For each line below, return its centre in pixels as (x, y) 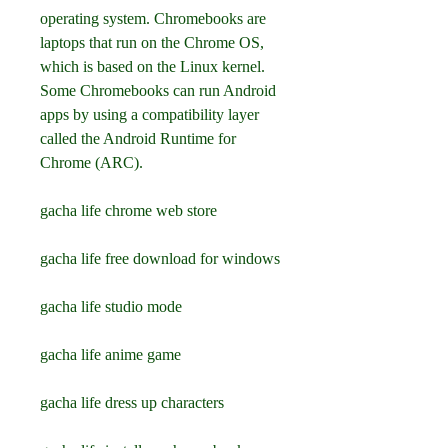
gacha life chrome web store (128, 210)
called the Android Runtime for (138, 138)
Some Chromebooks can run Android (158, 90)
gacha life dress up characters (132, 402)
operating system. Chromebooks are (153, 18)
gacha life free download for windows (160, 258)
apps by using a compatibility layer (149, 114)
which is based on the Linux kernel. (152, 66)
